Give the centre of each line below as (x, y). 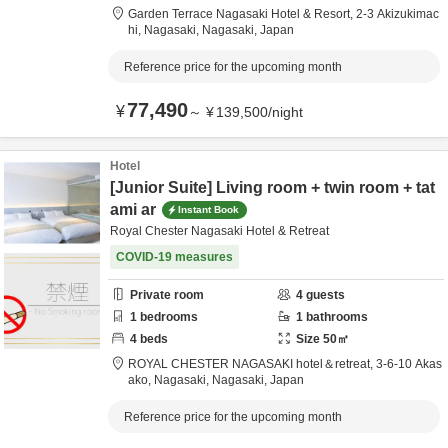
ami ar (133, 209)
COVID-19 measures (174, 257)
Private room (167, 295)
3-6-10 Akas (409, 364)
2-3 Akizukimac (397, 14)
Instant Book (208, 209)
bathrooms (335, 317)
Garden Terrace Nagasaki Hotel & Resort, (242, 14)
